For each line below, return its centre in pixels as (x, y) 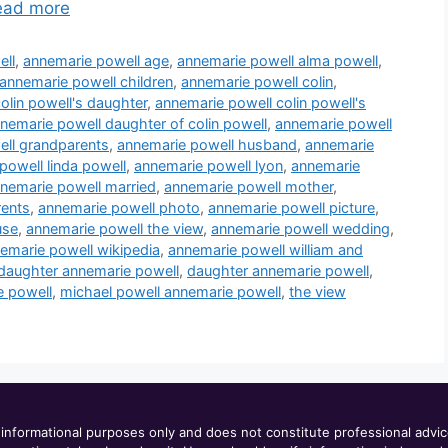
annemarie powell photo (119, 207)
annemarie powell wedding (300, 228)
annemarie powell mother (248, 186)
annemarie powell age (96, 60)
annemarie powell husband (207, 144)
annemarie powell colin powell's (260, 102)
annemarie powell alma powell (278, 60)
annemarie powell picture (291, 207)
